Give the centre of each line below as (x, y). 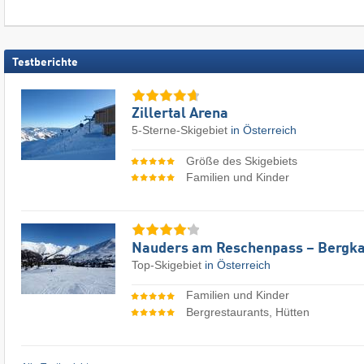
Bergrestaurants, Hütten (247, 312)
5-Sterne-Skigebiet (181, 130)
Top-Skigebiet (168, 264)
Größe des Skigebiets (241, 160)
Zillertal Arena (180, 114)
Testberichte (45, 62)
